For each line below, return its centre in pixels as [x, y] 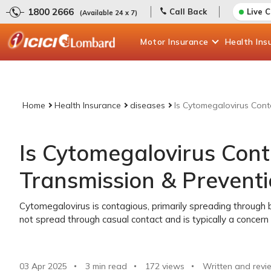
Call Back [188, 11]
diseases [148, 105]
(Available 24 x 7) [109, 13]
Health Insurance [88, 105]
